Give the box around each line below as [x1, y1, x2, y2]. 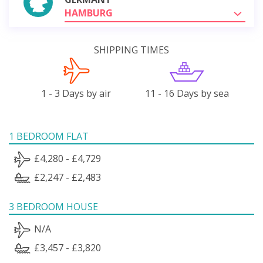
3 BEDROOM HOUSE [9, 200, 98, 213]
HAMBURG [65, 6, 113, 19]
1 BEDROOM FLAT [9, 129, 89, 143]
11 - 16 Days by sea [144, 86, 229, 100]
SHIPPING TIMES [94, 43, 169, 56]
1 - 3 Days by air [41, 86, 112, 100]
